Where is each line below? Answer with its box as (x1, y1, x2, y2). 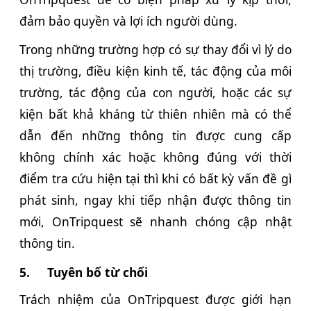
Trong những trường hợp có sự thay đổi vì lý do (19, 41, 292, 58)
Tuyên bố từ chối (47, 263, 148, 280)
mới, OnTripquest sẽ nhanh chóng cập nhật (19, 213, 292, 230)
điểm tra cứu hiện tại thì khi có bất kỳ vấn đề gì (19, 170, 292, 187)
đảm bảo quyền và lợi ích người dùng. (19, 12, 237, 29)
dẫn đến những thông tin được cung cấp (19, 127, 292, 144)
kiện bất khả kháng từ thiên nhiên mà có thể (19, 106, 292, 123)
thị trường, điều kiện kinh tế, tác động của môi (19, 62, 292, 80)
